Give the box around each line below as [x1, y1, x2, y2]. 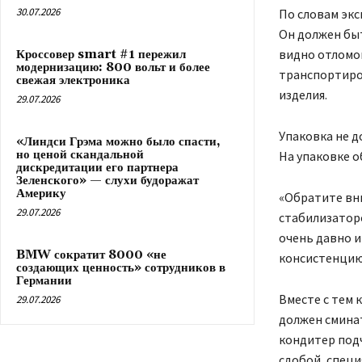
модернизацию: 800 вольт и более [16, 59, 210, 75]
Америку [16, 185, 66, 201]
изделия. [278, 86, 327, 103]
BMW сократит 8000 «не [16, 246, 166, 263]
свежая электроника [16, 72, 130, 88]
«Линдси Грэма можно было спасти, [16, 133, 221, 149]
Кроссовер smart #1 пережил [16, 46, 186, 62]
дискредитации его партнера [16, 159, 179, 175]
